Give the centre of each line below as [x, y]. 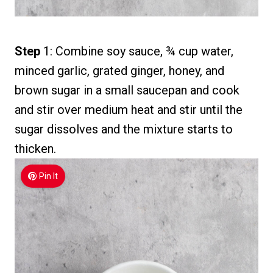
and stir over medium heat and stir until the [129, 109]
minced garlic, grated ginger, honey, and [119, 70]
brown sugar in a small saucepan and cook [127, 90]
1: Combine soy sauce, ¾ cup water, [138, 51]
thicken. [35, 148]
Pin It [49, 176]
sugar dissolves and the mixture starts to [124, 129]
